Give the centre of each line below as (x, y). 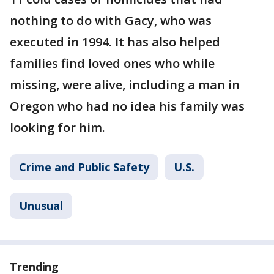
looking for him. (57, 127)
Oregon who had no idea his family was (127, 106)
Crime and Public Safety (84, 167)
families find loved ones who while (112, 63)
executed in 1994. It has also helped (115, 42)
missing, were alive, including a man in (125, 84)
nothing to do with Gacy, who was (111, 20)
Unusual (41, 205)
